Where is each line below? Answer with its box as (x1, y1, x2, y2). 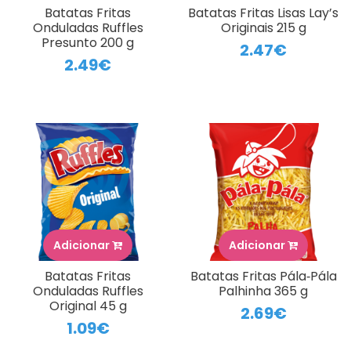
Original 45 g (49, 296, 127, 315)
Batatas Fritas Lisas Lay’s (188, 4, 338, 23)
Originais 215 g (220, 19, 306, 38)
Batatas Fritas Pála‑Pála (190, 266, 337, 285)
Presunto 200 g (42, 34, 134, 52)
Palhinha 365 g (219, 281, 308, 300)
